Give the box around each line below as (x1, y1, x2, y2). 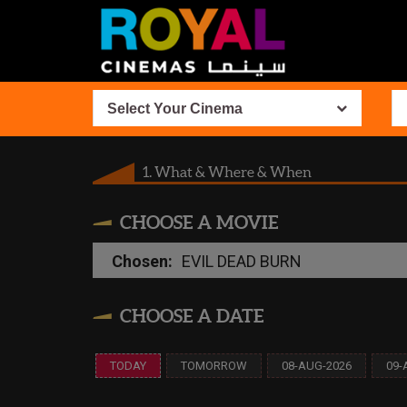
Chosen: (112, 252, 173, 271)
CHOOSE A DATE (120, 305, 263, 326)
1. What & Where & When (143, 164, 312, 180)
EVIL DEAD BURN (182, 252, 302, 271)
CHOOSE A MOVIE (120, 212, 278, 233)
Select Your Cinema (107, 101, 243, 116)
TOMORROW (181, 359, 247, 372)
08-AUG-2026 (282, 359, 352, 372)
